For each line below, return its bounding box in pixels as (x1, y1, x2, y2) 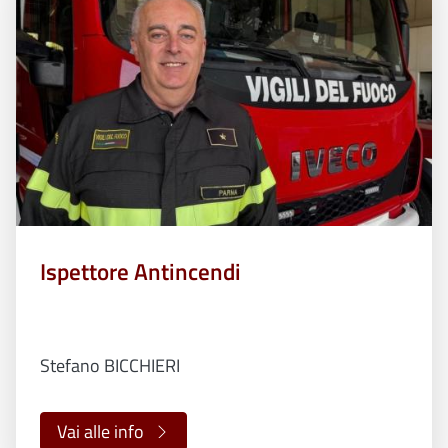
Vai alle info (57, 418, 144, 446)
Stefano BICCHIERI (40, 352, 180, 380)
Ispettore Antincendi (40, 255, 241, 290)
